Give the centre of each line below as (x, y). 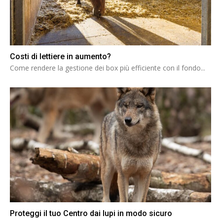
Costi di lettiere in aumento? (60, 56)
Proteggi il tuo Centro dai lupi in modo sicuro (91, 213)
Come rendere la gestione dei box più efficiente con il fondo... (108, 68)
